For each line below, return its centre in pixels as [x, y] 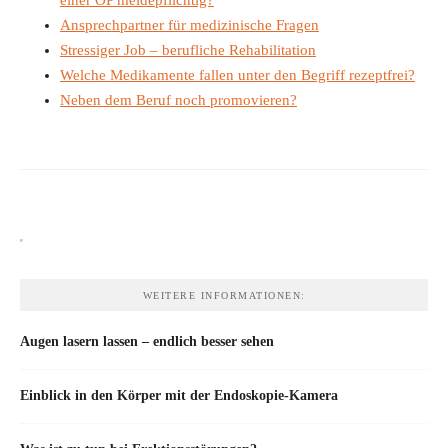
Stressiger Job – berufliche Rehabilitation [188, 49]
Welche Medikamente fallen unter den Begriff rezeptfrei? [237, 74]
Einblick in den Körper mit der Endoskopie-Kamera [179, 395]
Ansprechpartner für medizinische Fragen [189, 24]
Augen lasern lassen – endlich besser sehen [147, 341]
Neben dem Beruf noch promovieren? [178, 99]
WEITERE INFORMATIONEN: [224, 296]
